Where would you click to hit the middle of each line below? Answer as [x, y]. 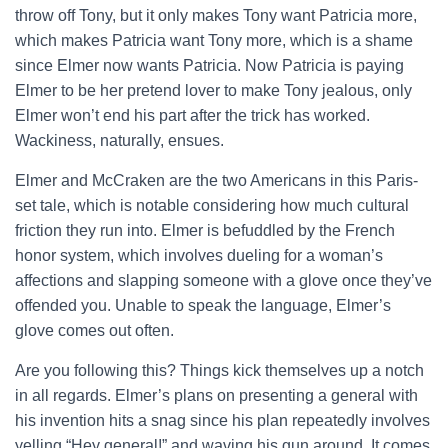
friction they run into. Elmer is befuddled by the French [205, 230]
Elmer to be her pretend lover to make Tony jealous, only [213, 90]
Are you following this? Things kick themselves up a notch [219, 370]
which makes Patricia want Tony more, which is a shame [214, 40]
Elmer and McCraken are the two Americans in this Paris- [216, 180]
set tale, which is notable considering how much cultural [212, 205]
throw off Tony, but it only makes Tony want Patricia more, [216, 15]
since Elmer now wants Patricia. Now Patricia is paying [209, 65]
